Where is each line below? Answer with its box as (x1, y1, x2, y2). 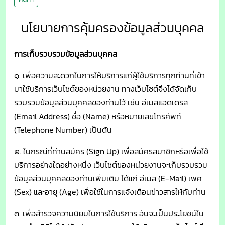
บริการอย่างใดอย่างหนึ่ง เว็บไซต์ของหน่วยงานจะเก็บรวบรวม (14, 159, 207, 171)
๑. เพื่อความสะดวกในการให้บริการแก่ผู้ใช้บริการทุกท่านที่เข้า (14, 69, 205, 82)
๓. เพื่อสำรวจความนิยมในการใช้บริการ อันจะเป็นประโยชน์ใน (14, 207, 204, 220)
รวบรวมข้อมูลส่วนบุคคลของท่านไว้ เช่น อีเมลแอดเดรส (14, 96, 188, 109)
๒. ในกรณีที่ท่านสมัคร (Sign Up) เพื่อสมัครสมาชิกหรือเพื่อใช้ (14, 145, 208, 158)
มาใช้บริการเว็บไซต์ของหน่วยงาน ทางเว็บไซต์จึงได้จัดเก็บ (14, 83, 197, 95)
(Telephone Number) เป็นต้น (14, 124, 112, 136)
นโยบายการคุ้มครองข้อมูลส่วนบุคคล (21, 18, 204, 38)
